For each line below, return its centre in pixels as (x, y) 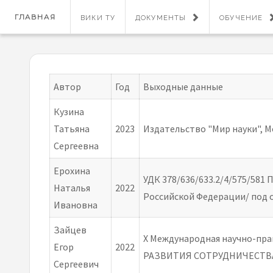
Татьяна (72, 129)
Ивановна (76, 205)
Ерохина (72, 171)
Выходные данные (183, 87)
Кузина (69, 112)
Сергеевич (76, 264)
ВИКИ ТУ (98, 18)
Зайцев (70, 230)
